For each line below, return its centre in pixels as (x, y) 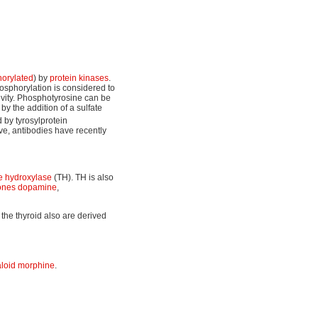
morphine (36, 266)
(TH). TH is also (83, 177)
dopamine (37, 187)
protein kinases (79, 78)
